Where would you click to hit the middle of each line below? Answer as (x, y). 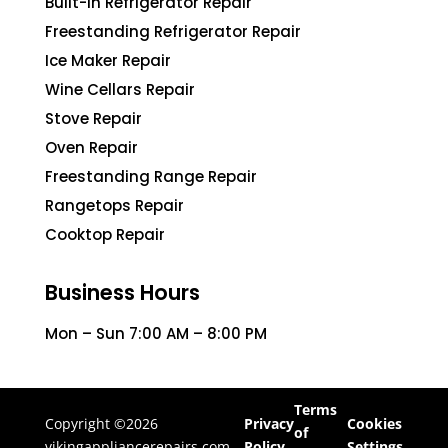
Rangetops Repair (114, 205)
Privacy (269, 424)
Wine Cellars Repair (119, 89)
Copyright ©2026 (101, 424)
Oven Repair (91, 147)
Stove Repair (93, 118)
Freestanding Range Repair (150, 176)
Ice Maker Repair (107, 60)
